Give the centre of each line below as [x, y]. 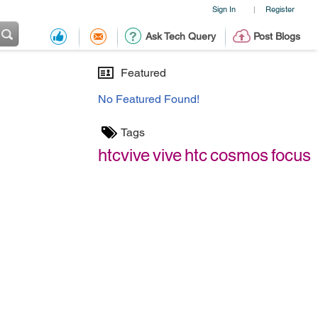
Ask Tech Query [180, 36]
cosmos [239, 155]
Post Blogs [276, 36]
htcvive [124, 155]
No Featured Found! [149, 99]
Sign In [224, 9]
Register [280, 9]
